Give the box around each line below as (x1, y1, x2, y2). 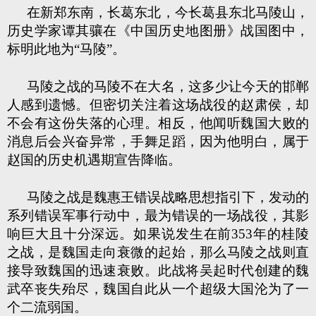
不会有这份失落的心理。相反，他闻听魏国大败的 (7, 116, 309, 130)
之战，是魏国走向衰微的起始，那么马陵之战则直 (7, 245, 309, 260)
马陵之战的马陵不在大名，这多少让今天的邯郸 (27, 79, 309, 94)
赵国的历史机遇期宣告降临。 (7, 152, 181, 167)
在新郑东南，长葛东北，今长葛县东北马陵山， (27, 5, 309, 20)
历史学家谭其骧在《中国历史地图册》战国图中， (7, 23, 309, 38)
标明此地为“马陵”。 (7, 42, 126, 56)
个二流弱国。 (7, 300, 87, 315)
